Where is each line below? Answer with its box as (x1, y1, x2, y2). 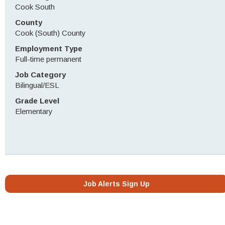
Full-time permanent (15, 55, 81, 63)
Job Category (15, 70, 66, 79)
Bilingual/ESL (15, 81, 59, 89)
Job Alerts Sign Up (83, 180, 150, 188)
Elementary (15, 107, 53, 116)
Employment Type (15, 44, 82, 53)
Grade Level (15, 96, 59, 105)
